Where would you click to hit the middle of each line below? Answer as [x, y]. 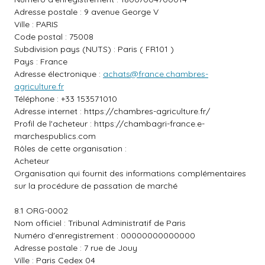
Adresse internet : [49, 111]
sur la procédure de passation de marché [96, 186]
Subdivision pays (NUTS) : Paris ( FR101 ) [94, 49]
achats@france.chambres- [156, 74]
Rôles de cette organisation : [70, 148]
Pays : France [41, 62]
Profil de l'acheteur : [54, 124]
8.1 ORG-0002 [41, 211]
